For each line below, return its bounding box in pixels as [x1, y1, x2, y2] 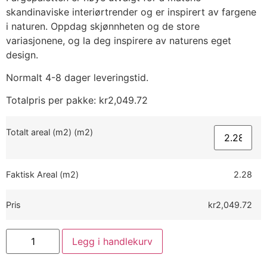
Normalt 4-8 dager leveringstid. [6, 71, 148, 83]
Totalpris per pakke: [6, 94, 99, 107]
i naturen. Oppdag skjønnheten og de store [6, 20, 200, 32]
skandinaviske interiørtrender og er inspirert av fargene [6, 5, 256, 18]
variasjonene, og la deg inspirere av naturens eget [6, 34, 231, 46]
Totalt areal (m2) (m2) [6, 126, 93, 137]
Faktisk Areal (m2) [6, 169, 79, 179]
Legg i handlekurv [72, 235, 153, 247]
